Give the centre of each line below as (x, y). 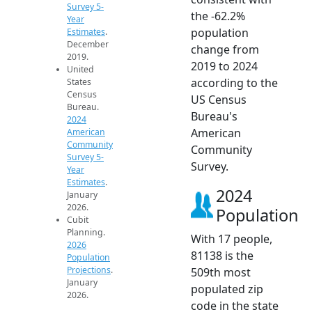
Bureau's (214, 117)
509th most (221, 273)
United (80, 70)
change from (225, 50)
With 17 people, (232, 239)
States (79, 82)
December (88, 45)
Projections (89, 270)
